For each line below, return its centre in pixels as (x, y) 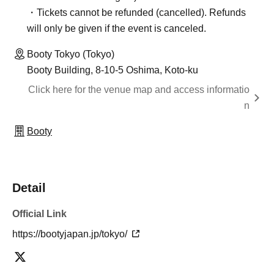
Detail (29, 188)
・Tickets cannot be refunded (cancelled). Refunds (136, 13)
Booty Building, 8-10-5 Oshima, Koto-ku (113, 70)
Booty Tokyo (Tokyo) (71, 54)
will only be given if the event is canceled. (117, 28)
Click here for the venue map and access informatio (139, 90)
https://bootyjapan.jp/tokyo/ (71, 234)
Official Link (39, 214)
